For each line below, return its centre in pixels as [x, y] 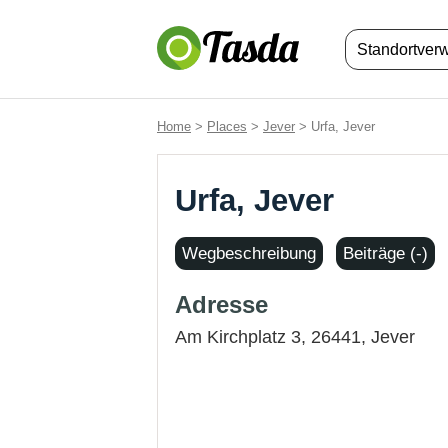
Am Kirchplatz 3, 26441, [273, 337]
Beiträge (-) [385, 253]
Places [227, 126]
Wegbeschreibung [249, 253]
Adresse [221, 304]
